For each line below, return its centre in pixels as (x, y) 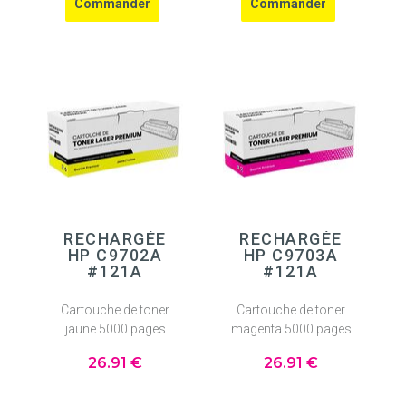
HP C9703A (291, 256)
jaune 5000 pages (115, 329)
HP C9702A (115, 256)
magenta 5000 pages (291, 329)
